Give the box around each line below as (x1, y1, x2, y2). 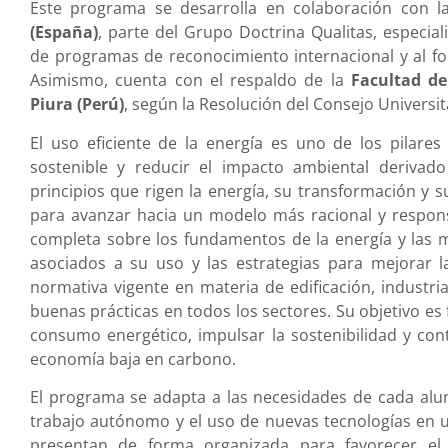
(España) (30, 21, 98, 44)
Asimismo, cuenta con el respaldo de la (30, 69, 351, 92)
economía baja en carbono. (30, 347, 236, 370)
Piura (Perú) (30, 93, 124, 116)
